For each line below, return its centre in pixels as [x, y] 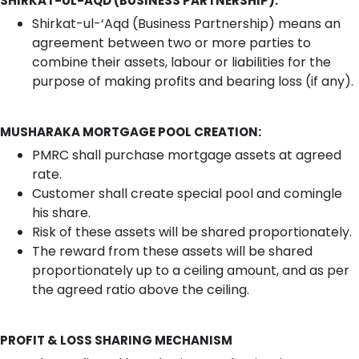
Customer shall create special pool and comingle [187, 193]
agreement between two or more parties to [171, 42]
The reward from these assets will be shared [172, 251]
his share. [61, 212]
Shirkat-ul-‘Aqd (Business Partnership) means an [186, 23]
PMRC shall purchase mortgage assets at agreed [187, 155]
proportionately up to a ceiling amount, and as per [191, 270]
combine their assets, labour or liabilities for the [182, 62]
